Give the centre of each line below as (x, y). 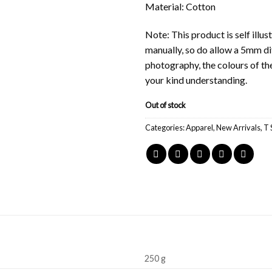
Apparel (199, 127)
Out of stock (165, 105)
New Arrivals (238, 127)
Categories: (165, 127)
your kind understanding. (196, 80)
